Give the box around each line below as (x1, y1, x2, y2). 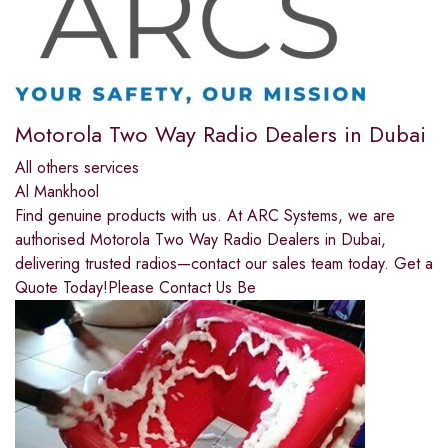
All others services (15, 156, 139, 180)
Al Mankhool (15, 180, 99, 204)
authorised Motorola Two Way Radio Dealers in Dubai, (15, 228, 386, 252)
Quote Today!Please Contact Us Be (15, 276, 256, 300)
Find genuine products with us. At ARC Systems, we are (15, 204, 395, 228)
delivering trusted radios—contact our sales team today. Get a (15, 252, 433, 276)
